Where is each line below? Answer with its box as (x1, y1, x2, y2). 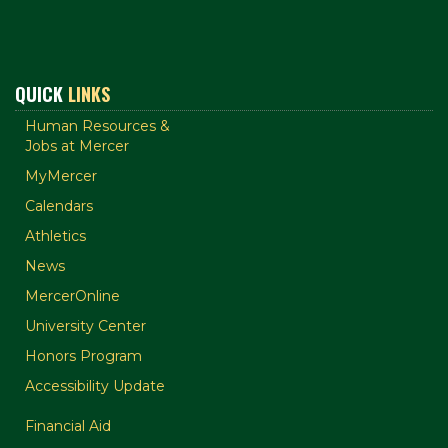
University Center (25, 317, 146, 335)
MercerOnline (25, 287, 120, 305)
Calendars (25, 197, 93, 215)
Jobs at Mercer (25, 137, 129, 155)
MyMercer (25, 167, 97, 185)
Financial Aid (25, 417, 111, 435)
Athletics (25, 227, 86, 245)
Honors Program (25, 347, 142, 365)
